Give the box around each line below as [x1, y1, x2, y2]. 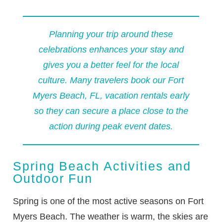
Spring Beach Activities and [13, 159, 192, 173]
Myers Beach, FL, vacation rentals [33, 90, 167, 101]
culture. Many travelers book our [38, 75, 168, 85]
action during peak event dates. [49, 121, 173, 131]
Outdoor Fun [13, 171, 93, 185]
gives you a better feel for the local [43, 59, 179, 70]
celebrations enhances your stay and [38, 44, 184, 55]
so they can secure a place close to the [34, 106, 188, 116]
